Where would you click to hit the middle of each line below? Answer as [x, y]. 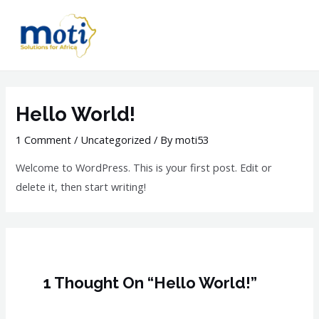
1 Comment [44, 140]
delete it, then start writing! [81, 186]
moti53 [192, 140]
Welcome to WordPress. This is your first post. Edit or [144, 167]
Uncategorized [116, 140]
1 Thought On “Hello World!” [151, 282]
